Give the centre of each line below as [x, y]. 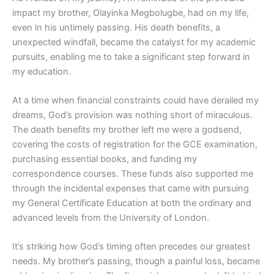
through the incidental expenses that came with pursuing [131, 188]
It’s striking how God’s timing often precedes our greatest [131, 247]
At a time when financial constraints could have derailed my [135, 100]
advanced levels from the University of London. [111, 217]
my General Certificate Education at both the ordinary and [132, 203]
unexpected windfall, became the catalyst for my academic [134, 42]
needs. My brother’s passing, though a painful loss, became [136, 261]
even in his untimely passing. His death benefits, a [116, 27]
